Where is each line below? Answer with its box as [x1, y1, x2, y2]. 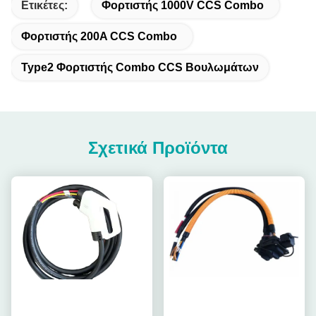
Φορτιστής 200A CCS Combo [21, 30, 177, 42]
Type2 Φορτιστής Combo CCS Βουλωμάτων [21, 61, 259, 73]
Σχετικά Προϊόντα [88, 138, 228, 157]
